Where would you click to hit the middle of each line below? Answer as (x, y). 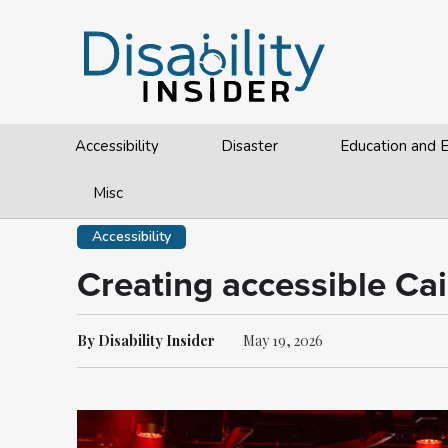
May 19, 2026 (283, 340)
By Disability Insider (146, 340)
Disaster (250, 146)
